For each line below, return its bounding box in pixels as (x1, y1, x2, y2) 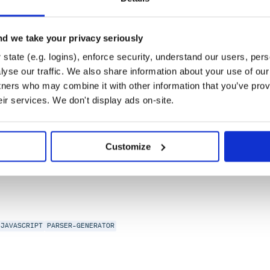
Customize (105, 141, 151, 152)
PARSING (224, 106, 254, 115)
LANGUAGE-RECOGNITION (38, 106, 123, 115)
